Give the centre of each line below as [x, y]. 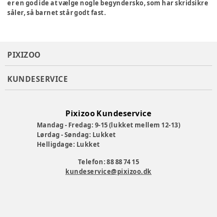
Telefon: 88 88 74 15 [108, 162]
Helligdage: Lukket [68, 144]
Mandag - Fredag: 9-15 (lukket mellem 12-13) [108, 125]
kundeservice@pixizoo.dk [108, 171]
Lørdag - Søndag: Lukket [76, 135]
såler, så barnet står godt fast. [57, 13]
